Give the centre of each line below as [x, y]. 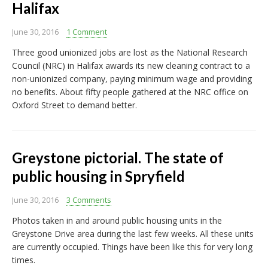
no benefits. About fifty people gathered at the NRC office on [130, 92]
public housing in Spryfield [98, 176]
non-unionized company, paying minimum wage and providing [132, 79]
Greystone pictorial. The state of [118, 158]
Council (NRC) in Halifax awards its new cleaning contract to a [131, 66]
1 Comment [87, 32]
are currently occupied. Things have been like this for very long [132, 247]
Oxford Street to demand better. [74, 105]
